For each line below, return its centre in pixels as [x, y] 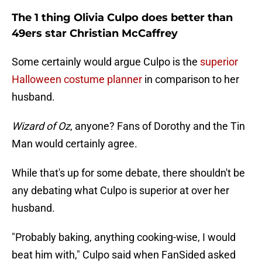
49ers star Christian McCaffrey [95, 34]
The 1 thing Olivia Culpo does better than [122, 18]
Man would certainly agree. [75, 144]
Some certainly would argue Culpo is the [106, 62]
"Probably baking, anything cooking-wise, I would [124, 237]
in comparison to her [191, 80]
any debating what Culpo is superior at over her [120, 191]
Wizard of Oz [41, 126]
